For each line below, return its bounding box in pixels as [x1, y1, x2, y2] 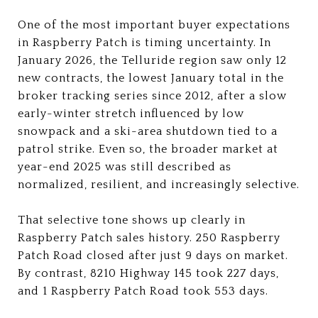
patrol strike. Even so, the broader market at [18, 142, 278, 155]
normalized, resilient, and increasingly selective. [18, 177, 300, 191]
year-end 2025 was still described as [18, 160, 231, 173]
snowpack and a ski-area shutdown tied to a [18, 124, 278, 138]
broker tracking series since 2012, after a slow [18, 89, 287, 102]
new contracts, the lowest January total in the [18, 71, 284, 84]
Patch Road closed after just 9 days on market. [18, 248, 288, 262]
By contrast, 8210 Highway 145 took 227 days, [18, 266, 279, 280]
